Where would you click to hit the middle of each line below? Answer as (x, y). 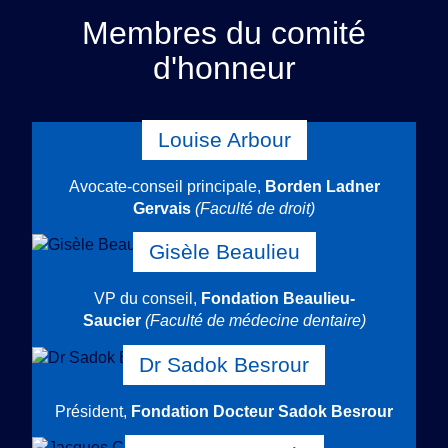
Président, (93, 411)
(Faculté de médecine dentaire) (255, 321)
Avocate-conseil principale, (166, 186)
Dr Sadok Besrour (224, 364)
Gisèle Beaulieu (224, 252)
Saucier (113, 321)
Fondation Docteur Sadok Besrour (262, 411)
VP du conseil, (147, 299)
